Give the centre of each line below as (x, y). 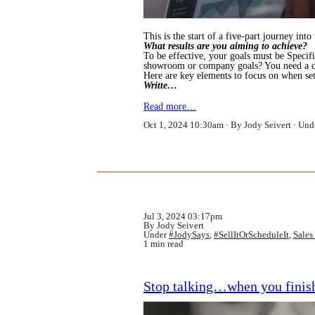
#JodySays (189, 234)
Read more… (170, 107)
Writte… (160, 85)
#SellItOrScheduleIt (251, 234)
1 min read (163, 244)
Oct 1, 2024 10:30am (184, 125)
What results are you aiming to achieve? (227, 46)
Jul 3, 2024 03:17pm (183, 216)
